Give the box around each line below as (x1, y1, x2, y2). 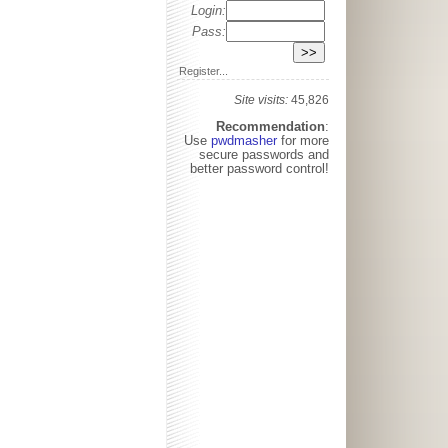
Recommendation (216, 118, 325, 134)
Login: (190, 3, 226, 18)
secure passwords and (199, 146, 329, 162)
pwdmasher (211, 132, 281, 148)
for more (281, 132, 329, 148)
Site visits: (234, 93, 291, 107)
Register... (179, 65, 228, 77)
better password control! (190, 160, 329, 176)
